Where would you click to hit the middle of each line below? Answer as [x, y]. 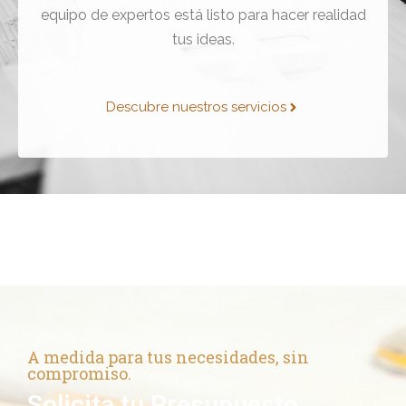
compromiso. [79, 374]
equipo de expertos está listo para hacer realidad [203, 15]
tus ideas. [203, 40]
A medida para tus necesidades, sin [168, 358]
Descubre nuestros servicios [196, 107]
